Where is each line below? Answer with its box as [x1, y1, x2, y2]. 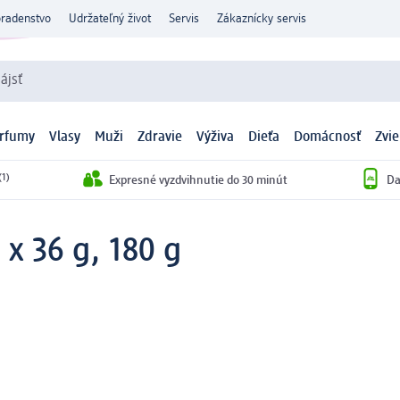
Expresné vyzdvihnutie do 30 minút [109, 173, 287, 187]
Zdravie [137, 130, 182, 146]
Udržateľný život [69, 12, 151, 25]
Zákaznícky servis [217, 12, 306, 25]
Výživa [196, 130, 234, 146]
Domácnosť [294, 130, 361, 146]
